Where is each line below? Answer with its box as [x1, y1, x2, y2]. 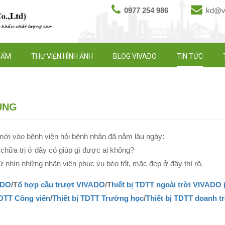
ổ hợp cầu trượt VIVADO [18, 180, 105, 189]
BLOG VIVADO [113, 52, 157, 61]
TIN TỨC [177, 52, 203, 61]
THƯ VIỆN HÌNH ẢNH [31, 52, 93, 61]
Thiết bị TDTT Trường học [52, 194, 144, 203]
